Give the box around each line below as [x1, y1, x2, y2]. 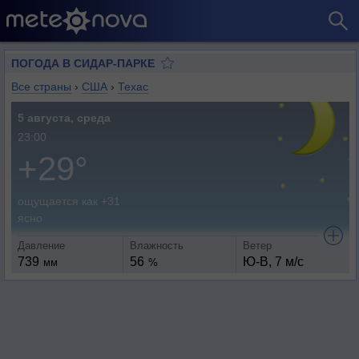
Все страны [11, 80, 71, 93]
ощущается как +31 [18, 195, 120, 208]
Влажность [130, 240, 184, 252]
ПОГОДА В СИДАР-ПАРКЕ [11, 57, 155, 70]
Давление [18, 240, 65, 252]
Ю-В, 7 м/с [242, 255, 304, 268]
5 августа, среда [18, 111, 111, 124]
